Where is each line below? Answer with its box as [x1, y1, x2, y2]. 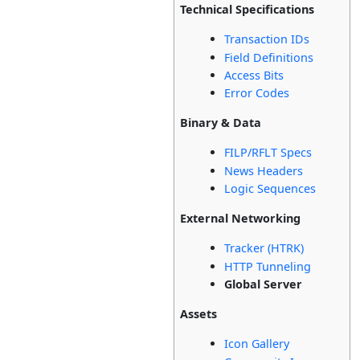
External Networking [180, 211, 301, 227]
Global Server [224, 276, 303, 292]
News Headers [224, 162, 304, 178]
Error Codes [224, 85, 290, 101]
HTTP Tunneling [224, 258, 312, 274]
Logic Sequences [224, 181, 317, 197]
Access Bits [224, 67, 284, 84]
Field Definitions [224, 49, 314, 65]
